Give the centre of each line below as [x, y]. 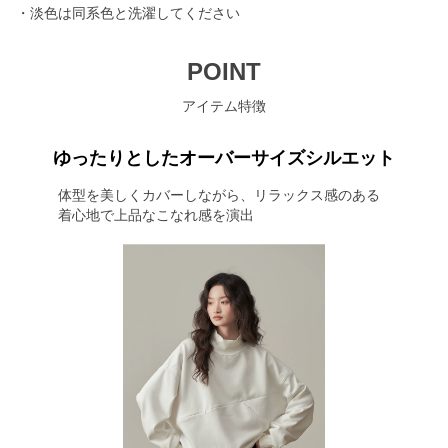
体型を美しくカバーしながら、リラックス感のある [218, 195]
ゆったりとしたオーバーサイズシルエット [224, 158]
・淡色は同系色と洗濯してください [128, 13]
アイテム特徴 [224, 106]
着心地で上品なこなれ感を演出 [155, 215]
